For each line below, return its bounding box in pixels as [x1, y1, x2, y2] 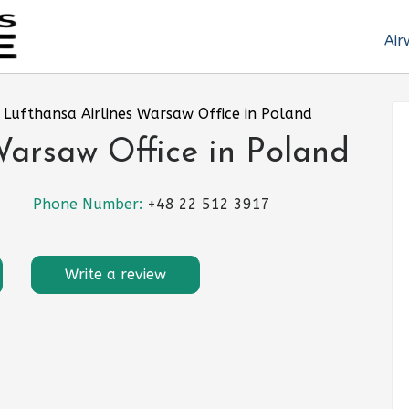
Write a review [65, 266, 166, 284]
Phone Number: [33, 195, 147, 214]
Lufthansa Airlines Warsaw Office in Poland [4, 105, 312, 122]
